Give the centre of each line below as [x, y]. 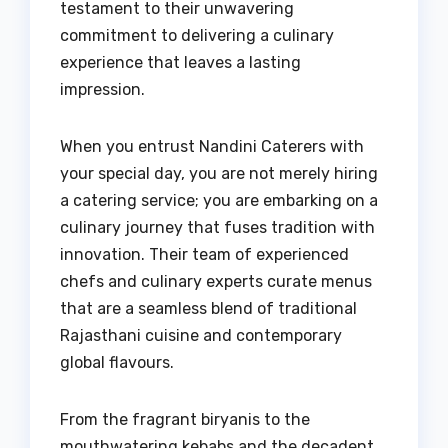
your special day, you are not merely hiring [219, 174]
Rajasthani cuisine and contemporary [201, 336]
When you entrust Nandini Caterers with [212, 147]
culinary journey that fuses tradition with [217, 228]
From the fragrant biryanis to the [185, 420]
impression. [102, 90]
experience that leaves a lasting [180, 63]
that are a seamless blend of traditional [208, 309]
